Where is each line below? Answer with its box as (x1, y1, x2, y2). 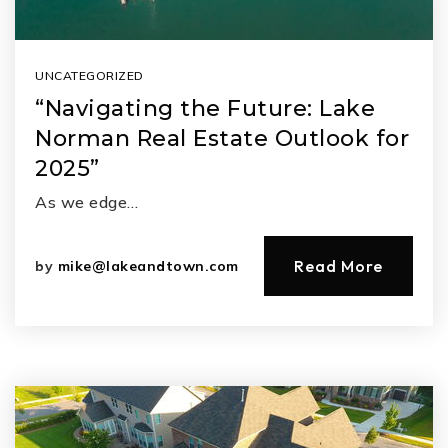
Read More (294, 256, 383, 276)
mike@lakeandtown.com (57, 257, 239, 275)
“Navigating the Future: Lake (35, 95, 375, 122)
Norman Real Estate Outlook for (35, 125, 409, 152)
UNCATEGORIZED (35, 68, 144, 83)
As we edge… (35, 192, 139, 212)
